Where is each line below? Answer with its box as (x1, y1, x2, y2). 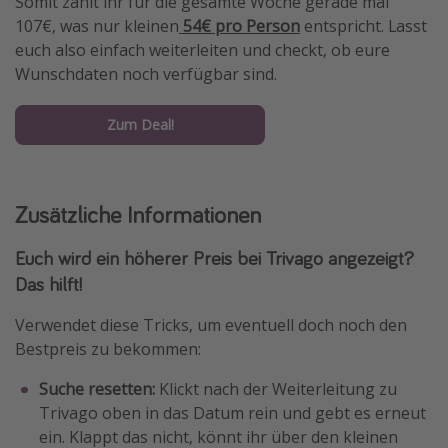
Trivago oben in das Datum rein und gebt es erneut (39, 402, 426, 425)
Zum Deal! (106, 115, 174, 135)
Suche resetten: (39, 378, 159, 401)
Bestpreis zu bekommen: (15, 338, 201, 361)
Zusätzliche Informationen (15, 199, 261, 231)
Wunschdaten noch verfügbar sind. (15, 63, 277, 86)
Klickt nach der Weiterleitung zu (159, 378, 397, 401)
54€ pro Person (179, 15, 300, 38)
